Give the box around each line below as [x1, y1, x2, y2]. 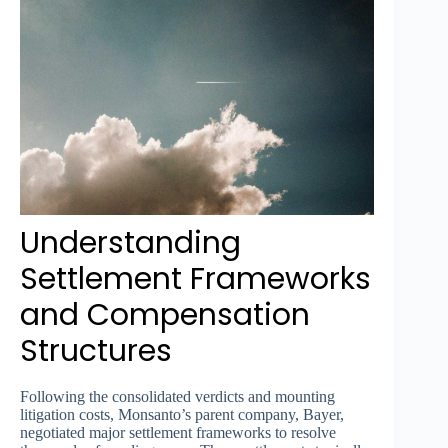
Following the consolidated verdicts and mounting [20, 388, 335, 406]
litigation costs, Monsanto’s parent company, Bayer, [20, 406, 344, 424]
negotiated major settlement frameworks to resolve [20, 424, 336, 442]
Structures [20, 330, 172, 373]
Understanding [20, 222, 241, 265]
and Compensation [20, 294, 310, 337]
